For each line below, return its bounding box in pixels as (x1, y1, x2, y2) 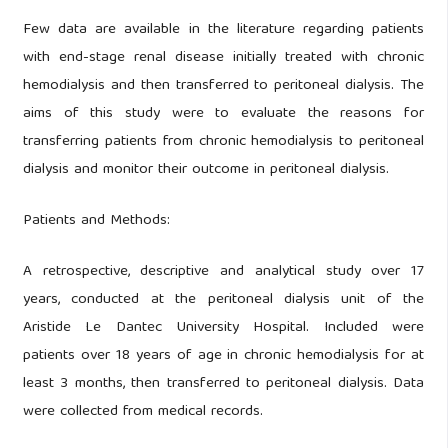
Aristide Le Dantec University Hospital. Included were (22, 314, 425, 341)
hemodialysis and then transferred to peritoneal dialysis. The (22, 72, 425, 99)
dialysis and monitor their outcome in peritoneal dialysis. (22, 156, 389, 183)
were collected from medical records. (22, 398, 273, 425)
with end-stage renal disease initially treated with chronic (22, 44, 425, 71)
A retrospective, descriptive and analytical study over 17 (22, 258, 425, 285)
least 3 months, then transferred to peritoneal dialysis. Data (22, 370, 425, 397)
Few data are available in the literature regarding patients (22, 16, 425, 43)
